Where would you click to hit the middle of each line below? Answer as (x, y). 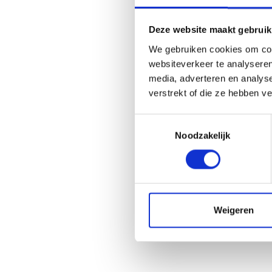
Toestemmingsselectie (179, 121)
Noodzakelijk (203, 135)
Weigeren (233, 210)
